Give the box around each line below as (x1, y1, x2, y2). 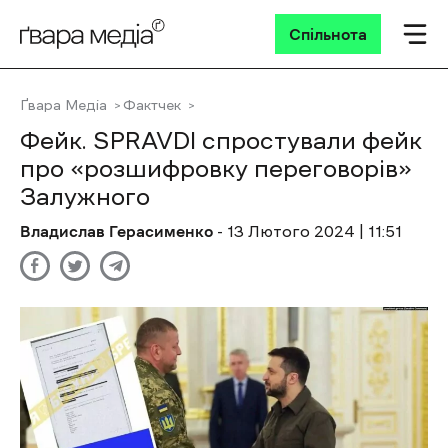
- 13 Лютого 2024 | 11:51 (217, 223, 402, 239)
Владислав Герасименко (20, 223, 213, 239)
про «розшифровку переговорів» (20, 157, 412, 181)
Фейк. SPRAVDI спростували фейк (20, 129, 422, 153)
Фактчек (123, 98, 181, 112)
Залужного (20, 185, 150, 209)
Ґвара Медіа (20, 98, 107, 112)
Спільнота (289, 26, 367, 42)
